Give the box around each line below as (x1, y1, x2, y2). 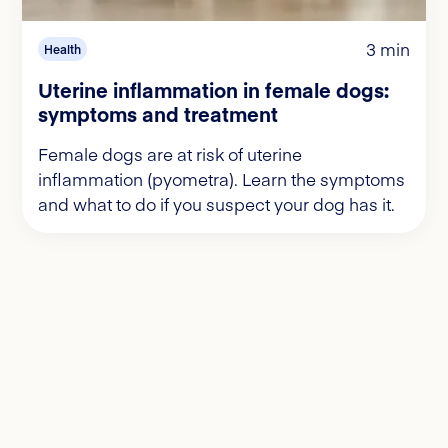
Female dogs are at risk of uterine (38, 141, 302, 166)
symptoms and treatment (38, 99, 278, 127)
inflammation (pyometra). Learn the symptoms (38, 166, 405, 191)
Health (44, 40, 81, 57)
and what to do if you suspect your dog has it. (38, 191, 395, 216)
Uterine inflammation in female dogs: (38, 75, 389, 103)
